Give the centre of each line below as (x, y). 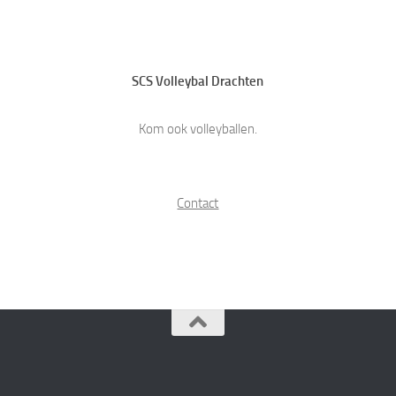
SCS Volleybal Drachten (198, 81)
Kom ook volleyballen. (198, 129)
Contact (198, 203)
